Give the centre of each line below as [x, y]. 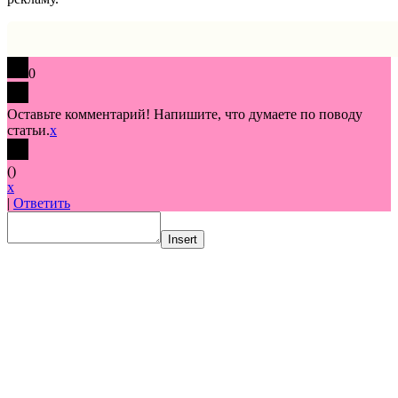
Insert [183, 240]
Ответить [42, 203]
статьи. [28, 131]
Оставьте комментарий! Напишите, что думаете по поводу [185, 115]
